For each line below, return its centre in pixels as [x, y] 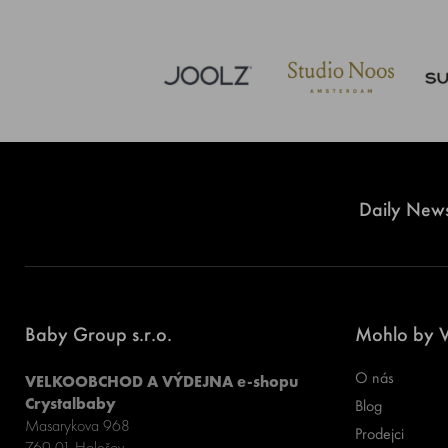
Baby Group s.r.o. [99, 334]
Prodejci [379, 433]
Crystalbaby [73, 403]
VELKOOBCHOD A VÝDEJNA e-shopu [162, 381]
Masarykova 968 [78, 425]
